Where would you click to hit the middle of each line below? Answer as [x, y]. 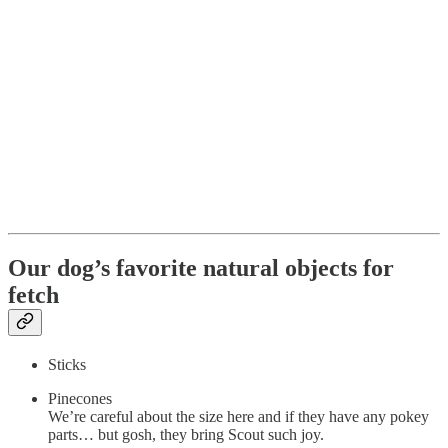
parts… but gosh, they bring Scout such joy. [186, 434]
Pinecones [80, 398]
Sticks [67, 364]
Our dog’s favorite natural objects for [201, 267]
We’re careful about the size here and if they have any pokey [238, 416]
